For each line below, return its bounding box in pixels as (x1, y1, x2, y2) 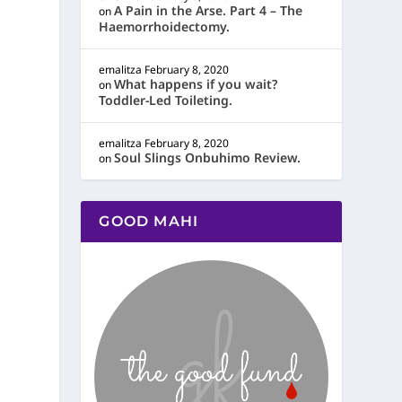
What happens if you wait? (114, 75, 278, 92)
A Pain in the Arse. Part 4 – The (114, 2, 303, 19)
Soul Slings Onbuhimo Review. (114, 149, 301, 166)
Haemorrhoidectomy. (99, 18, 231, 35)
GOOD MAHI (99, 213, 199, 230)
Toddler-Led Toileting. (99, 92, 233, 109)
